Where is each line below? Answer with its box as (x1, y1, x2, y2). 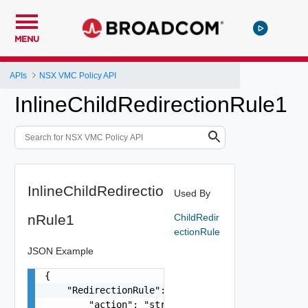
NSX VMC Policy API (39, 70, 117, 80)
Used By (173, 187, 210, 199)
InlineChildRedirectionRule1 (14, 92, 287, 117)
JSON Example (27, 245, 93, 256)
